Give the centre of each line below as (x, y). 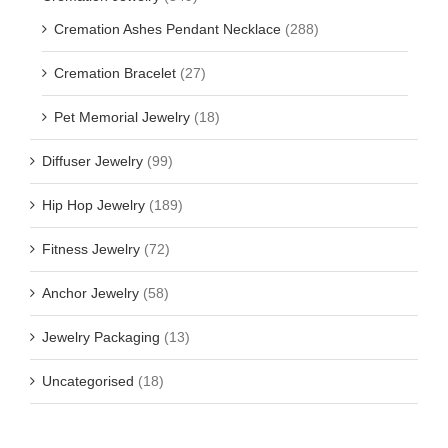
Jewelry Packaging (101, 337)
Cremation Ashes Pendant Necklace (167, 29)
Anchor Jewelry (90, 293)
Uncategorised (88, 381)
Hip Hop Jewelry (93, 205)
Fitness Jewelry (91, 249)
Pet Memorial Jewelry (122, 117)
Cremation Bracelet (115, 73)
